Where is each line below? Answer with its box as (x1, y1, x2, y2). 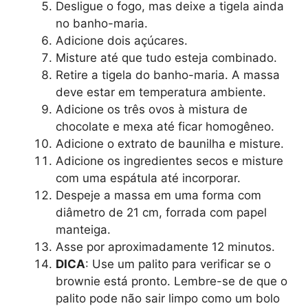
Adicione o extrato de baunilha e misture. (56, 137, 284, 151)
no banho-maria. (56, 16, 148, 31)
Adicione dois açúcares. (56, 34, 188, 48)
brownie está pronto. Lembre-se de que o (56, 274, 287, 289)
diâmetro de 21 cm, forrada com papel (56, 206, 267, 220)
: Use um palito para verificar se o (85, 257, 271, 272)
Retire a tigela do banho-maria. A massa (56, 68, 280, 82)
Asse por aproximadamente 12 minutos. (56, 240, 275, 254)
